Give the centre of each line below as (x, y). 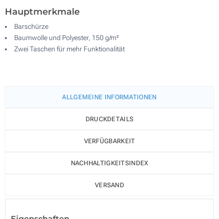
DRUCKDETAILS (109, 119)
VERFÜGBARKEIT (109, 141)
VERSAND (109, 185)
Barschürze (31, 26)
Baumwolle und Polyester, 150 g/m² (66, 37)
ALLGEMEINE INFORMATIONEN (109, 97)
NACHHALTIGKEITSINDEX (109, 163)
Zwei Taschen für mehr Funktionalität (69, 49)
